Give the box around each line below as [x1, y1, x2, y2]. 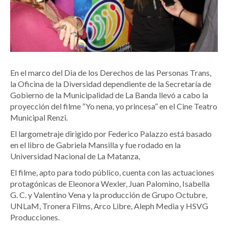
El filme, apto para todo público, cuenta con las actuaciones [10, 167, 214, 178]
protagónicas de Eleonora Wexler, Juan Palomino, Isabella [10, 179, 210, 189]
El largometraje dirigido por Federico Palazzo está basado [10, 129, 212, 139]
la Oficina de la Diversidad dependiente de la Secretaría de [10, 79, 211, 89]
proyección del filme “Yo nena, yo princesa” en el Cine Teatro [10, 101, 217, 111]
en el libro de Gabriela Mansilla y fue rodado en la [10, 140, 181, 150]
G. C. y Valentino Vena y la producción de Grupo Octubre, [10, 190, 207, 200]
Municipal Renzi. [10, 112, 68, 123]
